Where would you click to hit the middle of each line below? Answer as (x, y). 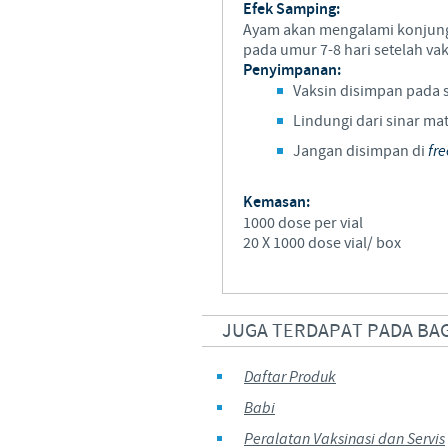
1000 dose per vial (303, 223)
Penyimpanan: (292, 70)
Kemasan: (276, 202)
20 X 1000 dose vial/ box (322, 243)
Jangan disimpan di (360, 151)
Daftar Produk (290, 377)
